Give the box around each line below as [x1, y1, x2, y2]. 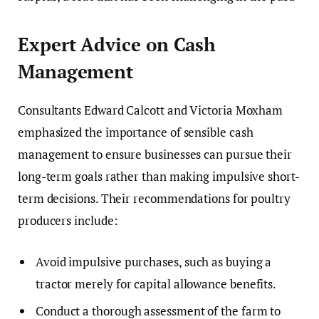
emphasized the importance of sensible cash [18, 124, 253, 141]
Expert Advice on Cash [18, 32, 216, 56]
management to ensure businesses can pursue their [18, 146, 292, 163]
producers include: [18, 212, 118, 229]
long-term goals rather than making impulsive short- [18, 168, 300, 185]
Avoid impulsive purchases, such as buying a [36, 253, 272, 270]
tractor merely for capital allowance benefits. [36, 275, 277, 292]
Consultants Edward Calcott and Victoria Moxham [18, 102, 283, 119]
